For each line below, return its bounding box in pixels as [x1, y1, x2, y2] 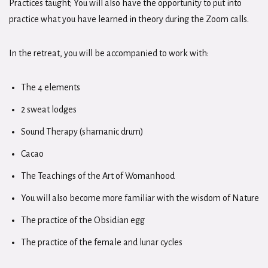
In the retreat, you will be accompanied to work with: [9, 48, 209, 58]
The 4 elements [21, 82, 80, 92]
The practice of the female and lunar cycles [21, 237, 182, 247]
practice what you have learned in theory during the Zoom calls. [9, 14, 249, 24]
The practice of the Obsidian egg [21, 215, 145, 225]
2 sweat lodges [21, 104, 77, 114]
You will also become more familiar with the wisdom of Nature [21, 193, 259, 203]
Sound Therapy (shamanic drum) [21, 126, 144, 136]
